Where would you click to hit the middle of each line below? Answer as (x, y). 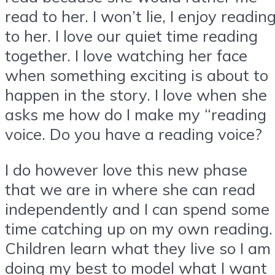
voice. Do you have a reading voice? (134, 134)
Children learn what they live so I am (138, 248)
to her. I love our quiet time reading (131, 36)
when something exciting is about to (137, 75)
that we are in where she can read (130, 189)
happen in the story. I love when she (136, 95)
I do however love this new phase (126, 169)
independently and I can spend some (137, 208)
